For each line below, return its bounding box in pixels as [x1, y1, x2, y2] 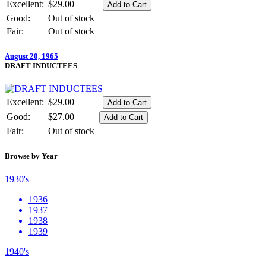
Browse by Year [5, 151, 58, 161]
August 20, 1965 [5, 51, 58, 61]
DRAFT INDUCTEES [5, 61, 77, 70]
